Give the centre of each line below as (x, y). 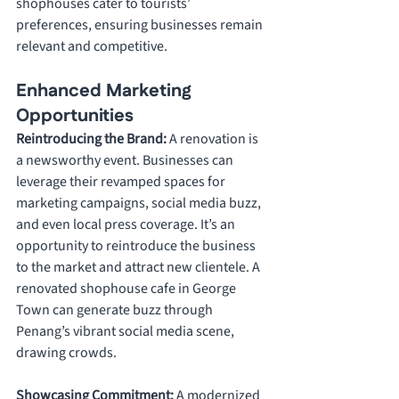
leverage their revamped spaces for (122, 182)
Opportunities (75, 116)
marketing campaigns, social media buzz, (140, 204)
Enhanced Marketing (106, 91)
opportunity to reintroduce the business (137, 246)
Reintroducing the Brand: (93, 139)
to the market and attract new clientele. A (139, 268)
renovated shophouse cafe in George (127, 289)
